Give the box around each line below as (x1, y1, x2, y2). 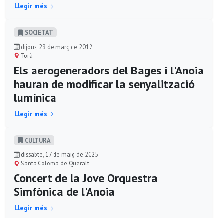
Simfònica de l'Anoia (14, 184, 115, 200)
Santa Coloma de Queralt (19, 159, 89, 167)
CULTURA (23, 136, 51, 144)
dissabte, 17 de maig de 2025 (19, 150, 98, 159)
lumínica (14, 90, 56, 105)
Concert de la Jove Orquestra (14, 170, 158, 186)
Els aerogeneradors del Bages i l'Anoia (14, 62, 204, 78)
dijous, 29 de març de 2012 (19, 42, 92, 51)
